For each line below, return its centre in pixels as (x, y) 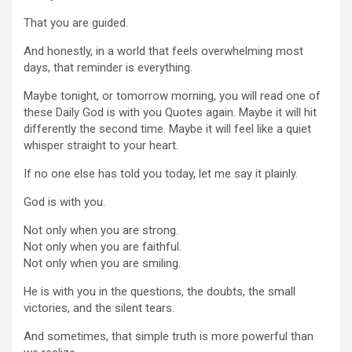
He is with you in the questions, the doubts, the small (159, 291)
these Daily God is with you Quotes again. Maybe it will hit (170, 112)
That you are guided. (76, 23)
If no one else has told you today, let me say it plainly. (161, 174)
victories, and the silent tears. (99, 308)
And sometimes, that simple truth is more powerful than (169, 336)
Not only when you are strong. (101, 230)
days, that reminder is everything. (108, 68)
